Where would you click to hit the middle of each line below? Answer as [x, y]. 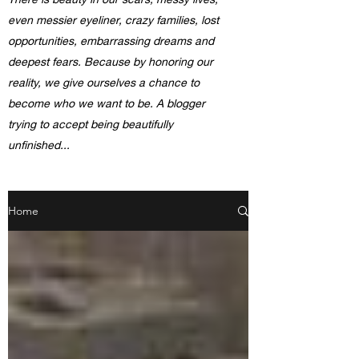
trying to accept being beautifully [91, 124]
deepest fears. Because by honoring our [111, 61]
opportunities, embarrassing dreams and [113, 40]
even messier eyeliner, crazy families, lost [113, 20]
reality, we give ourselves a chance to [104, 82]
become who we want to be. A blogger [107, 103]
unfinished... [39, 145]
